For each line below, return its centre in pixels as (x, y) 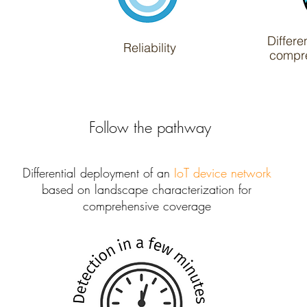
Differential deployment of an (98, 173)
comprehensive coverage (147, 206)
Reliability (149, 48)
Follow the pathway (150, 127)
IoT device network (222, 173)
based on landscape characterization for (147, 189)
